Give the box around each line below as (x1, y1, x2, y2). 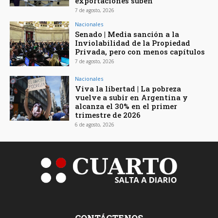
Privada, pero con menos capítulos (75, 47, 205, 57)
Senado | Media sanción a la (75, 29, 180, 39)
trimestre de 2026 (75, 110, 141, 120)
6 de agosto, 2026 (75, 121, 115, 128)
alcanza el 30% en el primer (75, 101, 178, 111)
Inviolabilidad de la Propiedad (75, 38, 191, 48)
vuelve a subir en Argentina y (75, 92, 188, 103)
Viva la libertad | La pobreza (75, 84, 182, 94)
